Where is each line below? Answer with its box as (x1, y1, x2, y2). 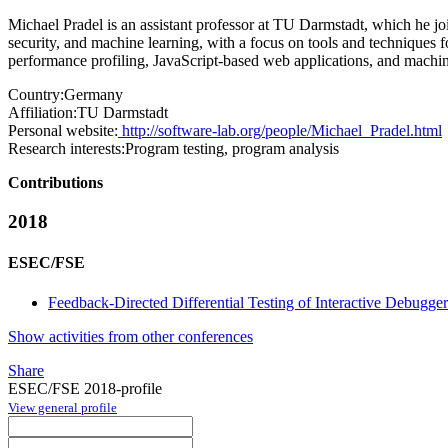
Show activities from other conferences (8, 327, 253, 345)
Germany (64, 86, 123, 104)
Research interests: (8, 140, 125, 158)
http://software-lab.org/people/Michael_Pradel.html (118, 122, 442, 140)
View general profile (8, 399, 117, 415)
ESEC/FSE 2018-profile (8, 379, 162, 397)
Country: (8, 86, 64, 104)
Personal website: (8, 122, 118, 140)
